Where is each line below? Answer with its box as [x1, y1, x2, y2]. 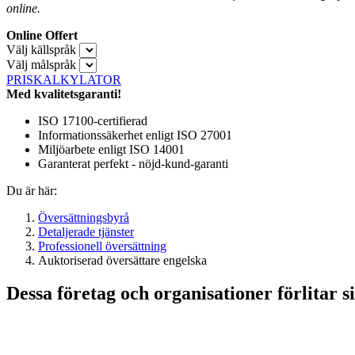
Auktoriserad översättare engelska [38, 253, 207, 267]
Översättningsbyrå [38, 210, 129, 224]
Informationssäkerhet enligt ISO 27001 [38, 128, 232, 142]
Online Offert [6, 28, 78, 42]
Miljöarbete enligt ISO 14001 [38, 142, 185, 156]
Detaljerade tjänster [38, 224, 134, 239]
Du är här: [6, 183, 57, 197]
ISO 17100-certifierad [38, 113, 147, 128]
